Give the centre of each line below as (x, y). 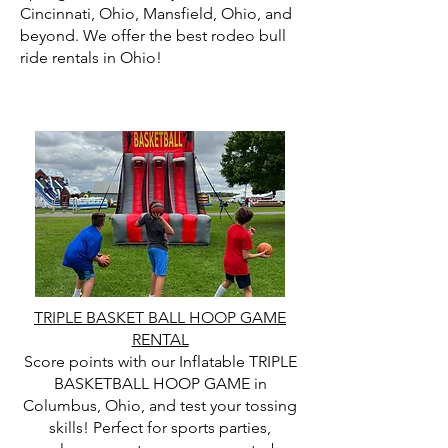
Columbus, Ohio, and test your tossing (160, 405)
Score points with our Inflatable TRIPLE (160, 361)
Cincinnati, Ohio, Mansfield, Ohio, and (156, 13)
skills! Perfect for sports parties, (160, 427)
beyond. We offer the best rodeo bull (153, 35)
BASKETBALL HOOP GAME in (160, 383)
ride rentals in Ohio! (91, 57)
